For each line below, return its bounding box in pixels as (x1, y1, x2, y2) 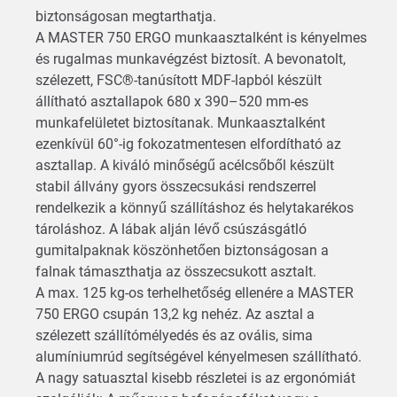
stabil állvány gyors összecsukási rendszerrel (35, 177, 316, 195)
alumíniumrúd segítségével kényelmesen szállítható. (35, 347, 362, 365)
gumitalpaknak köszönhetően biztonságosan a (35, 241, 329, 259)
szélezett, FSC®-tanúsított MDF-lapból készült (35, 71, 322, 89)
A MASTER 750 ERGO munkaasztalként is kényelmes (35, 28, 367, 46)
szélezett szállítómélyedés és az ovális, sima (35, 326, 313, 344)
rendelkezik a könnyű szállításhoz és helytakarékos (35, 198, 354, 216)
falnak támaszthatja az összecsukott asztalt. (35, 262, 320, 280)
